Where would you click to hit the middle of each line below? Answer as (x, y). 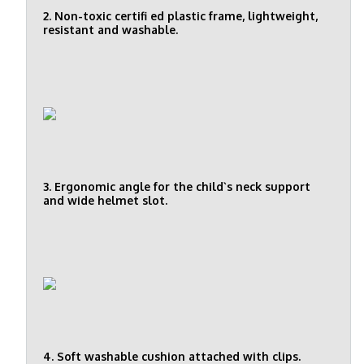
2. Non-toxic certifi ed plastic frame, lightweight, (180, 16)
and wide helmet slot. (105, 200)
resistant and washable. (110, 30)
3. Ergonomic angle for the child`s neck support (177, 186)
